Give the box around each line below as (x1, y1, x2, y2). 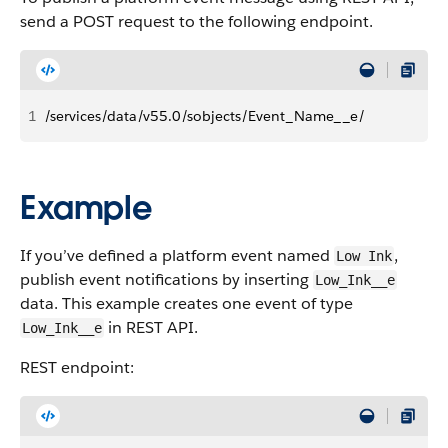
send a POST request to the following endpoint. (20, 11, 373, 32)
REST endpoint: (20, 357, 134, 378)
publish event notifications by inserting (20, 269, 313, 290)
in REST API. (104, 317, 198, 338)
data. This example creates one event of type (20, 293, 353, 314)
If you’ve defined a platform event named (20, 245, 334, 266)
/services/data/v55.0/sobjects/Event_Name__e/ (44, 107, 365, 125)
